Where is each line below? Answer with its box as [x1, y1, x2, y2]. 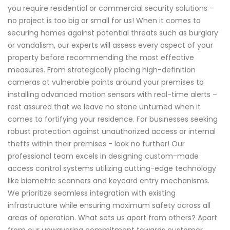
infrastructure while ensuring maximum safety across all [8, 200, 210, 211]
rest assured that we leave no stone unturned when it [8, 102, 201, 112]
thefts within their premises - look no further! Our [8, 139, 185, 149]
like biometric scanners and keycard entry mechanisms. [8, 176, 209, 186]
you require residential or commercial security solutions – [8, 3, 214, 14]
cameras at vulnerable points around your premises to [8, 77, 204, 88]
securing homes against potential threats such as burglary [8, 28, 218, 39]
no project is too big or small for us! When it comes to [8, 15, 201, 26]
